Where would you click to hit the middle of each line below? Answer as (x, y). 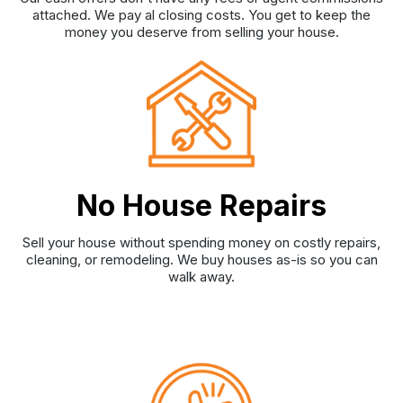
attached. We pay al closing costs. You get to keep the (201, 15)
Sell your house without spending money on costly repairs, (201, 243)
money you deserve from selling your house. (201, 32)
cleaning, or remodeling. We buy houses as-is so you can (201, 260)
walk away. (201, 277)
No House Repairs (201, 205)
